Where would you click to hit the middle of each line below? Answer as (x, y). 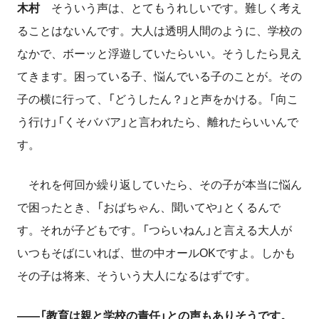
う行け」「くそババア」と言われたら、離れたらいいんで (158, 122)
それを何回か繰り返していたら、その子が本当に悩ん (159, 184)
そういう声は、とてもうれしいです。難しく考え (171, 8)
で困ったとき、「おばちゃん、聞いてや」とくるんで (149, 207)
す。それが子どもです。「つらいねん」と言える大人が (155, 230)
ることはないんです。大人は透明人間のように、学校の (159, 31)
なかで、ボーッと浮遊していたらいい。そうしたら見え (159, 53)
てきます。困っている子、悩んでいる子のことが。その (159, 76)
